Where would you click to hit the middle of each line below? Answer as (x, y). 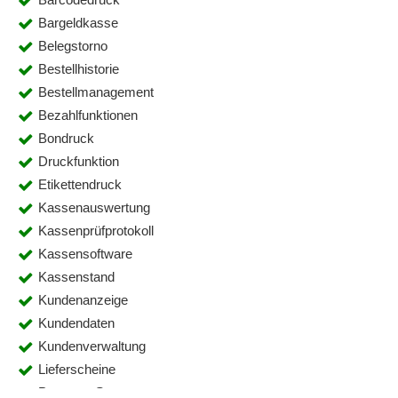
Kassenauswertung (94, 207)
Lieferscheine (77, 369)
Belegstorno (73, 46)
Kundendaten (76, 323)
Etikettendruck (80, 184)
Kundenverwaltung (92, 346)
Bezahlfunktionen (88, 115)
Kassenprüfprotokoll (96, 231)
